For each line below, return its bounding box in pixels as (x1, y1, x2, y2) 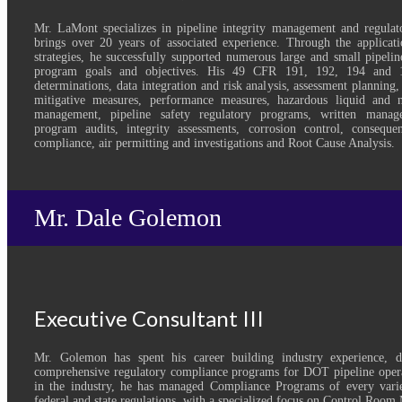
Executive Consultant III (34, 304, 264, 331)
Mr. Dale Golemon (34, 203, 222, 232)
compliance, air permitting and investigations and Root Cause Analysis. (34, 135, 395, 150)
